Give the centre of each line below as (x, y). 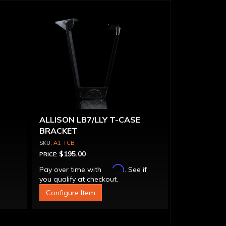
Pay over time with (71, 169)
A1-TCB (64, 143)
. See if (135, 169)
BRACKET (58, 131)
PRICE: (49, 154)
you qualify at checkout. (78, 179)
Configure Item (70, 193)
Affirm (114, 168)
